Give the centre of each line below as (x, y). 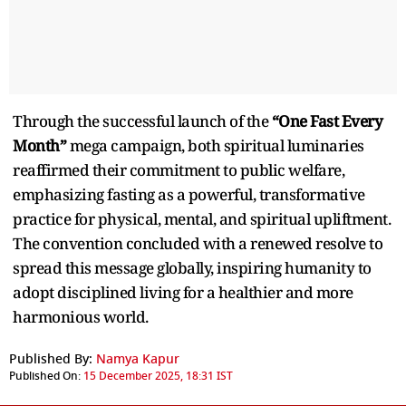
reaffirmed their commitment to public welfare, (179, 169)
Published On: (45, 376)
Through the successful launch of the (142, 121)
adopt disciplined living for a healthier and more (183, 292)
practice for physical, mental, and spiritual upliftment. (202, 218)
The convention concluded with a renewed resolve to (198, 243)
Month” (39, 145)
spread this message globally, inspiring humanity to (192, 267)
